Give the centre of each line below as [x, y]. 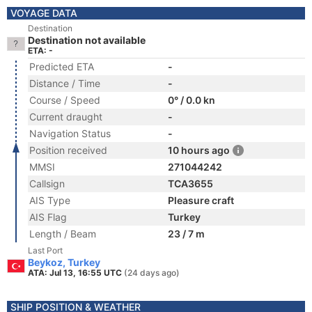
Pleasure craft [201, 200]
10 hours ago [199, 150]
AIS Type [50, 200]
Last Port [45, 250]
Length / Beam [63, 234]
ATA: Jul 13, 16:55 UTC [76, 273]
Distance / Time [65, 83]
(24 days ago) [152, 273]
